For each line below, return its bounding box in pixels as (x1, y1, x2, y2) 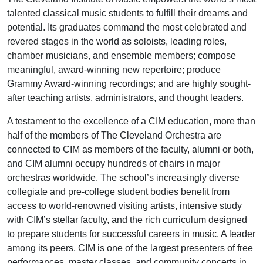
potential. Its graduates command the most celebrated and (7, 22, 247, 32)
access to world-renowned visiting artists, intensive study (7, 200, 242, 211)
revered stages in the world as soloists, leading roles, (7, 36, 227, 46)
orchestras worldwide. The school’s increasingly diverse (7, 172, 240, 183)
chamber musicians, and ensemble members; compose (7, 50, 236, 60)
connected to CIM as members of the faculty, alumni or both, (7, 144, 254, 154)
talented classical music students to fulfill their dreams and (7, 8, 248, 18)
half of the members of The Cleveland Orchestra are (7, 130, 221, 140)
